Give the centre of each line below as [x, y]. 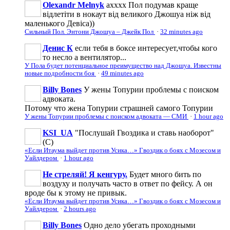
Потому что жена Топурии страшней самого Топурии [119, 108]
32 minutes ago [181, 32]
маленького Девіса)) [60, 23]
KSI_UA [58, 132]
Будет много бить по [165, 174]
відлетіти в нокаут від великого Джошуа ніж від [127, 14]
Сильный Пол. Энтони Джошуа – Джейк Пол [90, 32]
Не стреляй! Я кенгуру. [85, 174]
